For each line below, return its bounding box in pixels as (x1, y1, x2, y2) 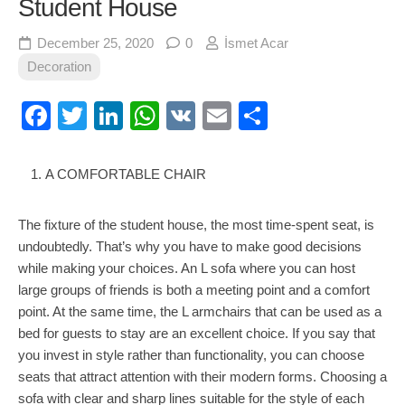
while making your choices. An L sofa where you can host (18, 260, 355, 276)
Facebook (51, 99, 179, 132)
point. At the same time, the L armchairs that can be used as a (18, 304, 381, 319)
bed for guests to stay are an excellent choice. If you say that (18, 325, 375, 341)
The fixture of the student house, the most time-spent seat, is (18, 217, 374, 232)
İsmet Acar (224, 35, 288, 51)
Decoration (27, 59, 91, 74)
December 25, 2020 (37, 35, 154, 51)
